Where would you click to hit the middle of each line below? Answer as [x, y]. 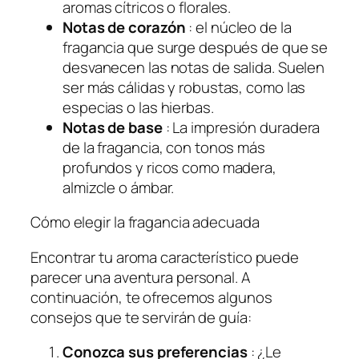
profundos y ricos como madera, [169, 167]
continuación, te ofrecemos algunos [151, 297]
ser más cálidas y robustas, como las [184, 87]
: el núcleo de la [238, 27]
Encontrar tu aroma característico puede [165, 257]
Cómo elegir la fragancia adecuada [145, 222]
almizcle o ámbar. [119, 187]
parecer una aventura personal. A [141, 277]
